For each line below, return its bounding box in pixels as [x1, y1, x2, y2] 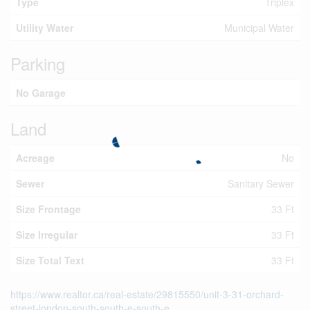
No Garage [16, 86, 66, 100]
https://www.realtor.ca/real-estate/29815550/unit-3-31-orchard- [10, 287, 284, 301]
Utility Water [16, 21, 73, 35]
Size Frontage [16, 202, 81, 216]
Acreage [16, 151, 55, 165]
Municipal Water [224, 21, 294, 35]
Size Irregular [16, 228, 77, 241]
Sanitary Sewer [228, 176, 294, 190]
